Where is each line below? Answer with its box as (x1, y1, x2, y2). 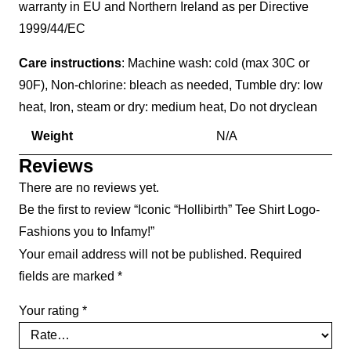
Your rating (19, 303, 82, 317)
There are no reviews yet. (19, 180, 159, 194)
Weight (31, 128, 73, 143)
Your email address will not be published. (19, 247, 247, 261)
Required (250, 247, 302, 261)
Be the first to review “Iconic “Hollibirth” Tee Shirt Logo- (19, 202, 320, 216)
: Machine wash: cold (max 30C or (121, 56, 309, 70)
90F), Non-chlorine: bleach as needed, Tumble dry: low (19, 78, 323, 92)
